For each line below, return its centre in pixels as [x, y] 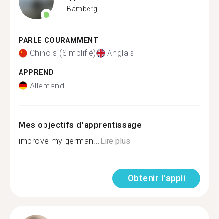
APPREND [36, 73]
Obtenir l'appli [156, 178]
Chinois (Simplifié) [63, 53]
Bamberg [82, 9]
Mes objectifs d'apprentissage [80, 124]
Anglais [121, 53]
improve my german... [59, 141]
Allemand [47, 86]
